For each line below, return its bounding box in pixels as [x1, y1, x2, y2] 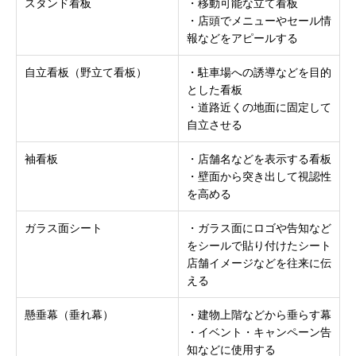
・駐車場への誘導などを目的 [187, 64, 331, 80]
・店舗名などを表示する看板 [187, 151, 331, 167]
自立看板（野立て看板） [25, 64, 147, 80]
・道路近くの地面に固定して [187, 99, 331, 115]
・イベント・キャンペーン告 [187, 324, 331, 340]
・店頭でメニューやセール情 [187, 13, 331, 29]
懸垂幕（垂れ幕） [25, 307, 114, 323]
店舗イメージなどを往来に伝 [187, 255, 331, 271]
